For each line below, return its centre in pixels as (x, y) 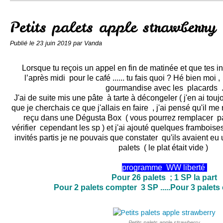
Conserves (40, 10)
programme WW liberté (164, 167)
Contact (83, 10)
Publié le (23, 43)
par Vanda (88, 43)
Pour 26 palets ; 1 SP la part (165, 177)
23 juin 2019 (55, 43)
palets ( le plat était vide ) (164, 148)
